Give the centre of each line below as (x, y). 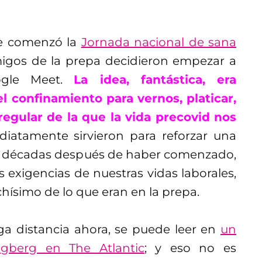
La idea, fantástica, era (155, 79)
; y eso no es (190, 248)
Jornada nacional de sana (159, 42)
